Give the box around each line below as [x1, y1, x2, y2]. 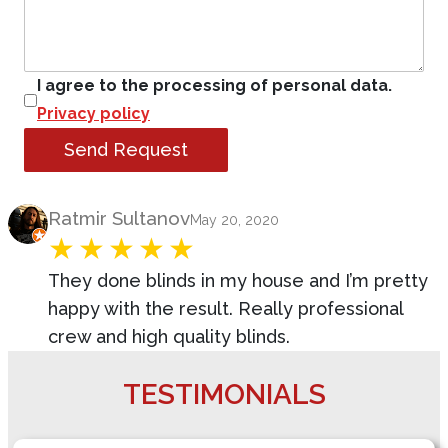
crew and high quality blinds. [48, 326, 290, 347]
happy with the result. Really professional [48, 298, 403, 319]
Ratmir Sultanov [48, 207, 190, 229]
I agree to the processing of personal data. [37, 76, 392, 95]
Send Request [64, 139, 188, 160]
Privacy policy [37, 104, 150, 123]
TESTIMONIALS [122, 378, 326, 411]
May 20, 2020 [190, 212, 279, 228]
